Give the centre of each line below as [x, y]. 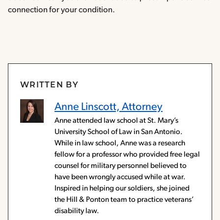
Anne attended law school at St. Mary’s [116, 121]
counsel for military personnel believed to [121, 166]
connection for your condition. [61, 10]
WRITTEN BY [49, 86]
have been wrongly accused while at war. [120, 178]
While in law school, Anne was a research [120, 144]
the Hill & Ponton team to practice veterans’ [124, 200]
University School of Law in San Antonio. [119, 132]
